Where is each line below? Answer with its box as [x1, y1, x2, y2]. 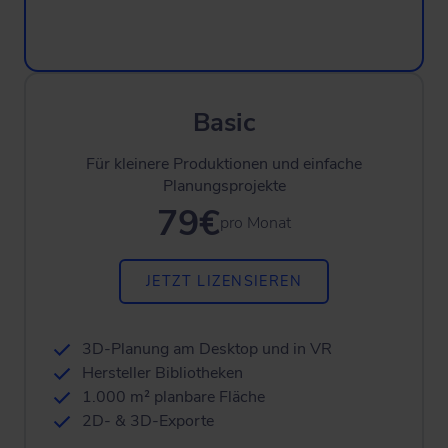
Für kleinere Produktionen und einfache [86, 153, 362, 175]
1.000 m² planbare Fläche [82, 386, 265, 408]
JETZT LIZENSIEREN [145, 271, 303, 291]
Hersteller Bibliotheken [82, 362, 243, 384]
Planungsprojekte [162, 175, 286, 197]
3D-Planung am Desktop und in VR [82, 338, 332, 360]
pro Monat [220, 212, 291, 234]
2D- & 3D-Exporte [82, 410, 214, 432]
